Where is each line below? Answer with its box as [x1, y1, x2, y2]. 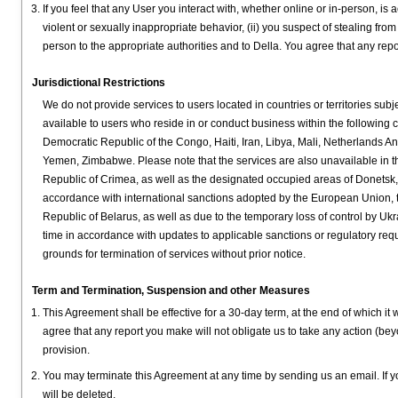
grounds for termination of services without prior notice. [43, 248, 306, 260]
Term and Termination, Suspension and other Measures [32, 284, 310, 297]
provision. [43, 344, 90, 356]
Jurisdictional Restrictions [32, 76, 165, 89]
